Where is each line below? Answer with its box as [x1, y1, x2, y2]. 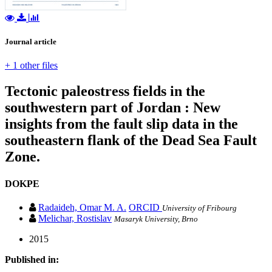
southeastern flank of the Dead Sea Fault [5, 132, 257, 149]
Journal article [5, 37, 56, 47]
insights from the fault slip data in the [5, 116, 238, 132]
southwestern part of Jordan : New [5, 100, 220, 116]
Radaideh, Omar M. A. [38, 202, 126, 212]
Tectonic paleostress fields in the [5, 83, 205, 100]
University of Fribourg [162, 203, 237, 212]
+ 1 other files [5, 60, 58, 71]
